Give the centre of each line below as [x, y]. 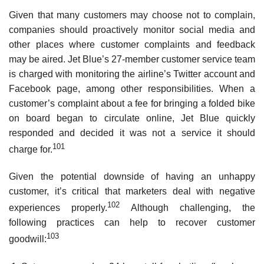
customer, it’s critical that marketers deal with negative [132, 192]
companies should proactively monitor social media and [132, 30]
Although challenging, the [187, 208]
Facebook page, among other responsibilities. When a [132, 89]
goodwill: [28, 239]
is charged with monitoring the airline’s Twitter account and [132, 74]
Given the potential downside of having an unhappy [132, 177]
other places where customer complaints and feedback [132, 45]
